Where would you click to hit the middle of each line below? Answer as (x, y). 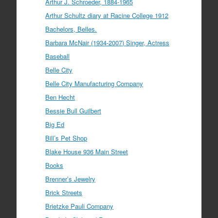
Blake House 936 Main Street (87, 151)
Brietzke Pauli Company (80, 206)
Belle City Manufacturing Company (94, 83)
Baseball (58, 56)
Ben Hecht (60, 97)
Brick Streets (64, 192)
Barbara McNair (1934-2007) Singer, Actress (108, 42)
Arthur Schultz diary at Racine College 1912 (107, 15)
